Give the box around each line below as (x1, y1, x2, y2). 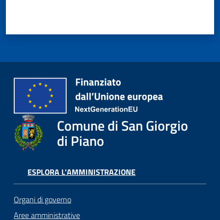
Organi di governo (14, 193, 71, 205)
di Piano (56, 130, 104, 151)
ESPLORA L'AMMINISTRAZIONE (27, 166, 136, 178)
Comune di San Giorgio (56, 114, 188, 136)
